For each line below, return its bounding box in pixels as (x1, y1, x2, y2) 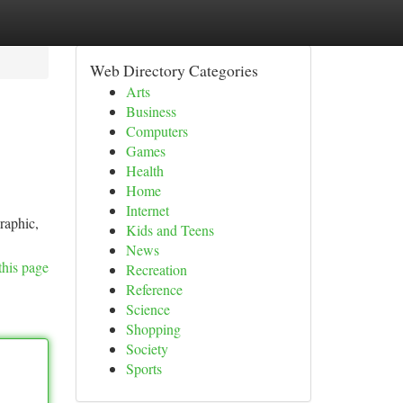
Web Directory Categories (89, 59, 258, 81)
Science (125, 300, 170, 318)
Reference (125, 280, 183, 299)
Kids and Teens (125, 220, 214, 239)
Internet (125, 201, 169, 219)
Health (125, 161, 164, 180)
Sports (125, 359, 162, 378)
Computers (125, 121, 188, 140)
